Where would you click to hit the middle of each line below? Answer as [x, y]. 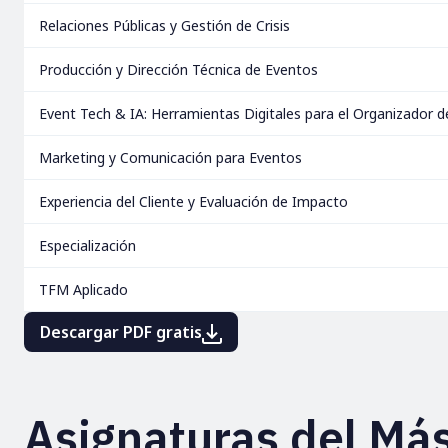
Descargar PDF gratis [121, 332]
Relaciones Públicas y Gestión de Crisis [164, 25]
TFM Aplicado [83, 289]
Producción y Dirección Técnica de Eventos [178, 69]
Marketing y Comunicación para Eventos [170, 157]
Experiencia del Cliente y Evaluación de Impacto [193, 201]
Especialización [87, 245]
